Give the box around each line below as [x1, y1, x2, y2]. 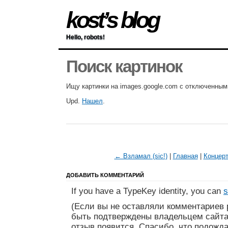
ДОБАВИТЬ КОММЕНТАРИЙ [66, 172, 144, 179]
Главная [173, 152, 198, 160]
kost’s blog [66, 7, 158, 33]
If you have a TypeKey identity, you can [71, 186, 223, 196]
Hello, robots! [66, 34, 105, 41]
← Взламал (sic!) [114, 152, 167, 160]
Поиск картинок [66, 58, 182, 76]
